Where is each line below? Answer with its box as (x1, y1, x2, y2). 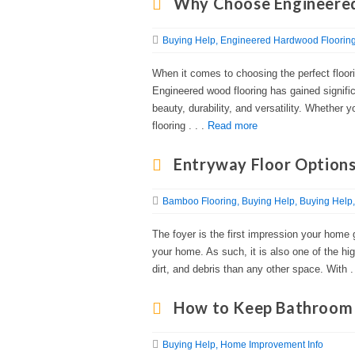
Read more (208, 120, 258, 132)
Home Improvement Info (220, 339, 323, 350)
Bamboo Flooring (162, 196, 237, 207)
